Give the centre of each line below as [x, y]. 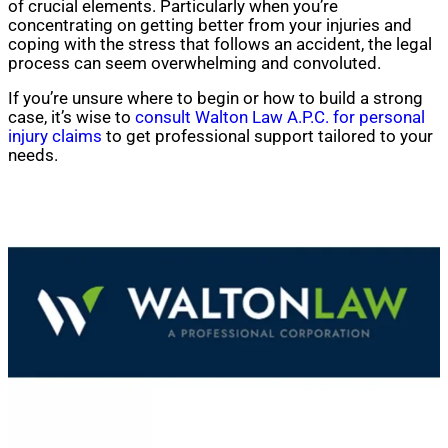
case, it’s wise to [71, 118]
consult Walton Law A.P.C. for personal [280, 118]
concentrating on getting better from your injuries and [210, 25]
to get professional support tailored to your [267, 137]
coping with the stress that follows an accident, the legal [220, 44]
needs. [33, 156]
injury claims [55, 137]
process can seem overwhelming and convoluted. [194, 63]
